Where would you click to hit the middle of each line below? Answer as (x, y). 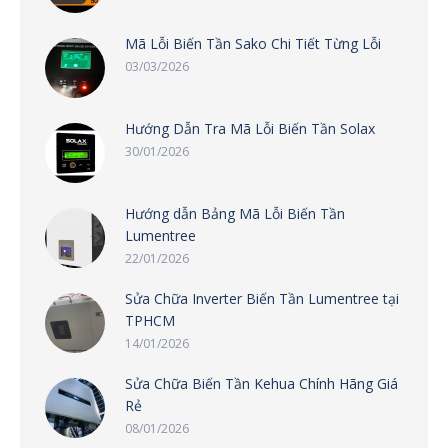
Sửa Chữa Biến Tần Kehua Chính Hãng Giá (261, 383)
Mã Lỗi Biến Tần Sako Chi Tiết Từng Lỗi (253, 43)
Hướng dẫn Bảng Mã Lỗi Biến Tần (235, 213)
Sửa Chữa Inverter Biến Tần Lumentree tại (262, 298)
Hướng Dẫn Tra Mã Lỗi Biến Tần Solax (250, 128)
